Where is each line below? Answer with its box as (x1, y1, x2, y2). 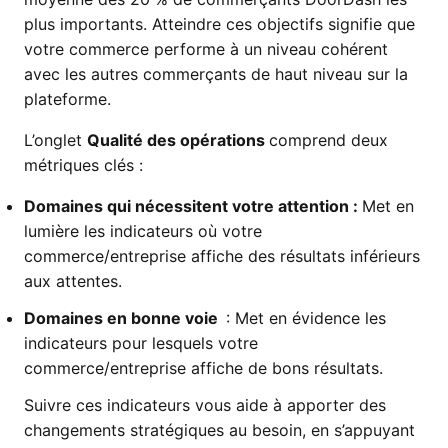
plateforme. (24, 89, 111, 109)
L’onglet (24, 130, 87, 150)
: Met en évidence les (218, 308, 386, 328)
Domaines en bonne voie (24, 308, 218, 328)
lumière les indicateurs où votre (24, 221, 262, 241)
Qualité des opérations (87, 130, 269, 150)
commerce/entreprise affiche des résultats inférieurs (24, 246, 420, 266)
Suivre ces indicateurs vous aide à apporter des (24, 395, 386, 415)
